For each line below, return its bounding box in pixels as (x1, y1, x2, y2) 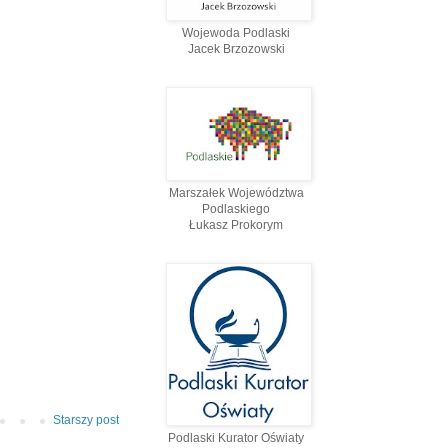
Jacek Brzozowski (187, 42, 285, 57)
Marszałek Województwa (168, 186, 304, 201)
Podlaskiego (202, 202, 270, 217)
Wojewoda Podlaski (182, 26, 290, 41)
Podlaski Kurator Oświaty (168, 431, 304, 446)
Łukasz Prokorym (189, 218, 283, 233)
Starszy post (53, 413, 119, 428)
